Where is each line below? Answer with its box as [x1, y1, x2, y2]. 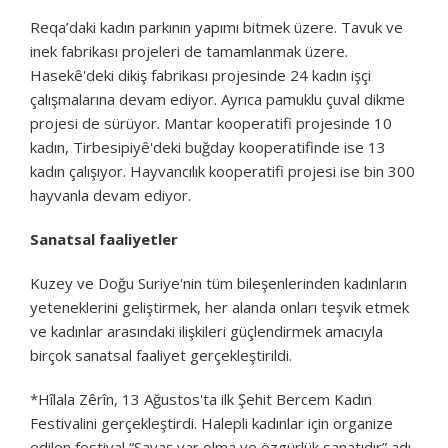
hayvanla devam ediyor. [30, 184, 191, 205]
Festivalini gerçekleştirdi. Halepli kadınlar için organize [30, 412, 393, 433]
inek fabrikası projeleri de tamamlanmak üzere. [30, 40, 348, 61]
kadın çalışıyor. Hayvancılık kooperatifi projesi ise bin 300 [30, 160, 415, 181]
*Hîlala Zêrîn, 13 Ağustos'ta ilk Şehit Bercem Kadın [30, 388, 372, 409]
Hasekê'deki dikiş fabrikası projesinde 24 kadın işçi [30, 64, 371, 85]
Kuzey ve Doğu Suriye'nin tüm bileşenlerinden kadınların [30, 272, 407, 293]
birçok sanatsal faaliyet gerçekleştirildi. [30, 344, 292, 365]
